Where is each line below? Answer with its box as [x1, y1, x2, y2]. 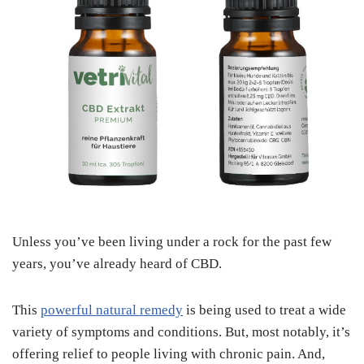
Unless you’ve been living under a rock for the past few [12, 234, 331, 249]
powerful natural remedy [41, 302, 183, 318]
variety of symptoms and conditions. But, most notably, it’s [12, 324, 350, 340]
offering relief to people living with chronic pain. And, [12, 346, 325, 362]
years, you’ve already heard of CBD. [12, 256, 222, 271]
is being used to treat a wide [183, 302, 346, 318]
